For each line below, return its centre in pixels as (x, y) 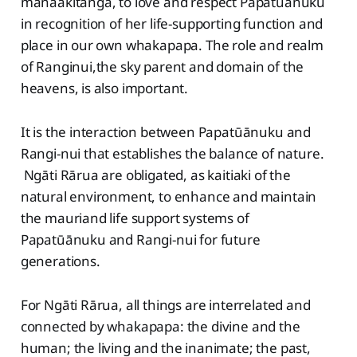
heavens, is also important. (104, 88)
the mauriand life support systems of (135, 218)
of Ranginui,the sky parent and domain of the (162, 67)
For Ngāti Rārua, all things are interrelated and (165, 305)
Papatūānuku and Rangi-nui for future (140, 240)
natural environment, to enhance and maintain (169, 197)
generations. (60, 261)
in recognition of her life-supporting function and (172, 24)
